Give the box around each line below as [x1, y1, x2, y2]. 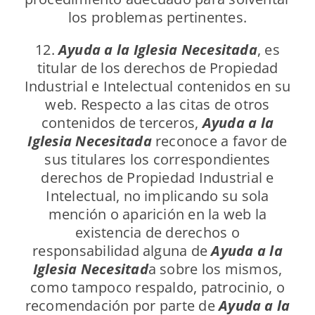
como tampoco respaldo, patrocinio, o [30, 278, 285, 297]
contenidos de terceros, [41, 113, 202, 133]
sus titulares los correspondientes [44, 150, 271, 169]
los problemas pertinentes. [67, 8, 247, 27]
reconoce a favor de [151, 131, 288, 151]
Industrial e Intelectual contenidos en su [24, 77, 291, 96]
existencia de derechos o [75, 223, 240, 243]
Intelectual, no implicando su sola [46, 186, 269, 206]
